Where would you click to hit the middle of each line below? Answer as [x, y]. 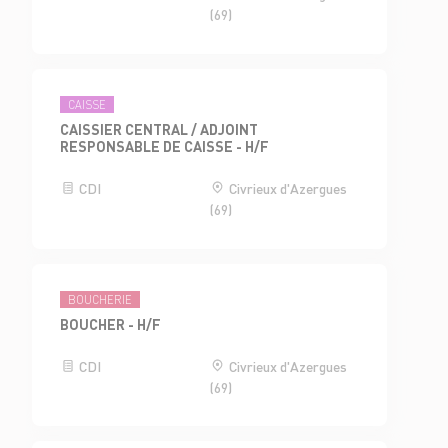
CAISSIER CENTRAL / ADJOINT [159, 129]
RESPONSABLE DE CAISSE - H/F [165, 146]
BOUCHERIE [100, 299]
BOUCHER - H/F [111, 323]
